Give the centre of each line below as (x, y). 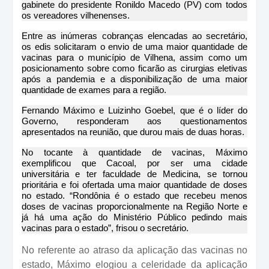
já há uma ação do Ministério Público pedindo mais (134, 217)
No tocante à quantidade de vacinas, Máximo (134, 152)
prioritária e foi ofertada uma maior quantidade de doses (134, 184)
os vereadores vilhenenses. (76, 15)
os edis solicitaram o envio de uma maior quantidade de (134, 46)
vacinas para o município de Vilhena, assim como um (134, 57)
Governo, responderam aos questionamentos (134, 121)
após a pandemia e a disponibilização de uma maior (134, 79)
